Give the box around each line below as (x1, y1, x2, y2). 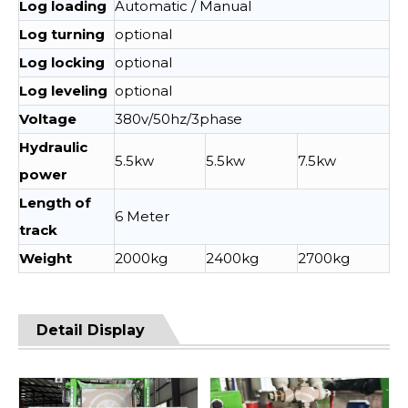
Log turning (19, 25, 105, 43)
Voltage (19, 110, 76, 127)
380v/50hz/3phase (115, 110, 242, 127)
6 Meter (115, 208, 169, 225)
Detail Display (36, 321, 145, 339)
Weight (19, 250, 72, 267)
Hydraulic (19, 138, 87, 156)
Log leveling (19, 82, 107, 99)
